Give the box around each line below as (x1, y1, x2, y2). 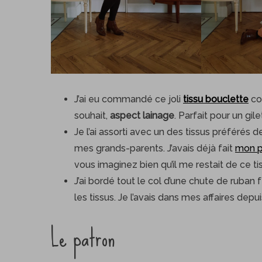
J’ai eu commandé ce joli (74, 94, 183, 105)
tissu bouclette (183, 94, 249, 105)
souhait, (74, 110, 110, 122)
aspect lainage (110, 110, 174, 122)
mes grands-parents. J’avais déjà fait (74, 143, 235, 154)
